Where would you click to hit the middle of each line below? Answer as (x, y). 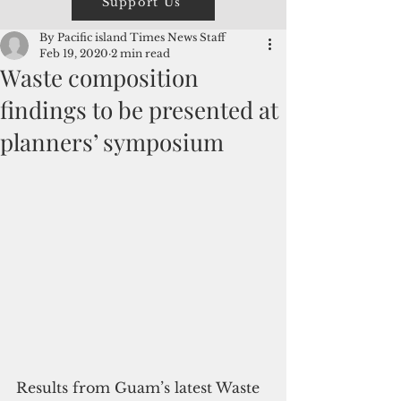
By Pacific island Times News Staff (132, 37)
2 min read (141, 53)
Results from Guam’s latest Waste (140, 388)
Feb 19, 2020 (74, 53)
